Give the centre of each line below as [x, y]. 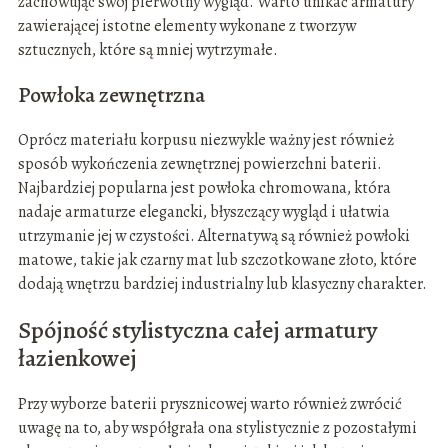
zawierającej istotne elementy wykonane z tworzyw [186, 25]
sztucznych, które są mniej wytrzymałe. [147, 49]
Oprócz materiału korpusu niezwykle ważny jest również [205, 139]
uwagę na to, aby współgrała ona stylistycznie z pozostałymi [217, 427]
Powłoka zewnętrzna [111, 94]
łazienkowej [77, 357]
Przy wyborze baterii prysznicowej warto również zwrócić [209, 403]
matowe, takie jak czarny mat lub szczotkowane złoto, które [217, 259]
